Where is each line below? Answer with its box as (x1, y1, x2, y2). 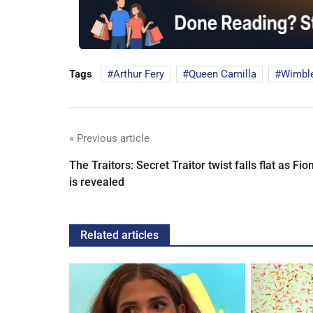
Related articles (80, 228, 159, 242)
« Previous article (69, 131, 150, 145)
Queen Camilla (189, 67, 256, 80)
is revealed (69, 175, 124, 189)
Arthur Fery (113, 67, 164, 80)
